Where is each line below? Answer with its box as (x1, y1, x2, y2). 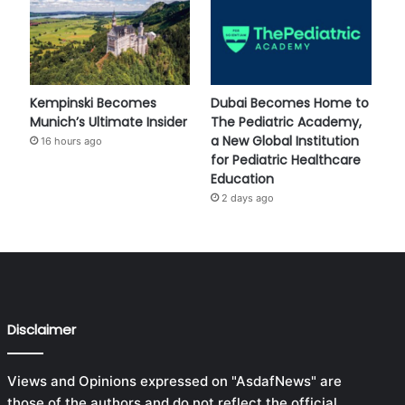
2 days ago (221, 191, 275, 204)
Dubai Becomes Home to (211, 93, 370, 112)
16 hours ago (40, 134, 102, 147)
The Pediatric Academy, (211, 112, 363, 131)
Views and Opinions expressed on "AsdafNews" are (6, 372, 342, 390)
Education (211, 169, 275, 188)
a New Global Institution (211, 131, 360, 150)
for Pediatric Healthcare (211, 150, 362, 169)
